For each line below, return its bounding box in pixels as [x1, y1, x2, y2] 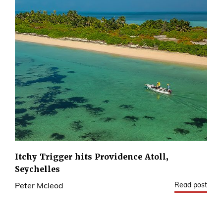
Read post [174, 181, 207, 189]
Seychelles [15, 164, 60, 174]
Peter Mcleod [15, 182, 63, 190]
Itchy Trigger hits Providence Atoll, [15, 151, 168, 162]
